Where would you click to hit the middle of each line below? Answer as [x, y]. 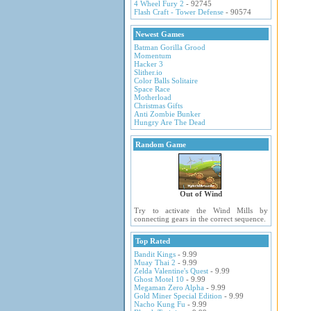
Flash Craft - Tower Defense [179, 12]
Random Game [161, 144]
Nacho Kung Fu [160, 304]
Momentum [153, 56]
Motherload [153, 97]
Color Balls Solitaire [166, 81]
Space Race [152, 89]
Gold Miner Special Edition [178, 296]
